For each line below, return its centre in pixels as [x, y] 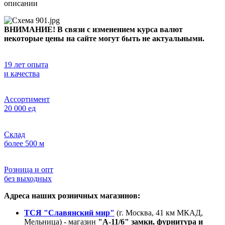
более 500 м [24, 144]
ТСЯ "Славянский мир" [69, 213]
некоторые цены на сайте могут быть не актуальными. [104, 39]
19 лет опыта [26, 65]
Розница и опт [29, 170]
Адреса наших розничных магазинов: [72, 196]
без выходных [28, 179]
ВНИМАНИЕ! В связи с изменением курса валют [93, 30]
